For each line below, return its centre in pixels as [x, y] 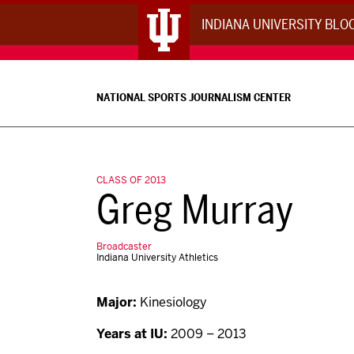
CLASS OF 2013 [131, 180]
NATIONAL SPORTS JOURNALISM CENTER [194, 97]
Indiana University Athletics [157, 258]
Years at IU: [132, 334]
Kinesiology [172, 302]
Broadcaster [124, 247]
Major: [117, 302]
